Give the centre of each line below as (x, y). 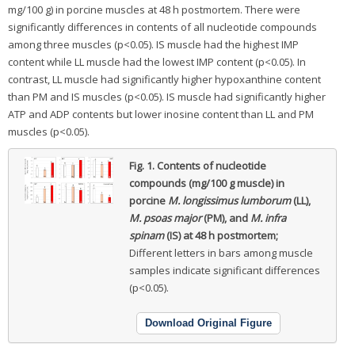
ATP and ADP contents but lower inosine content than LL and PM (161, 114)
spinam (146, 235)
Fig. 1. (143, 165)
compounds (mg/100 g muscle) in (206, 183)
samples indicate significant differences (224, 270)
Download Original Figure (208, 323)
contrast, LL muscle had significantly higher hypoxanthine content (164, 79)
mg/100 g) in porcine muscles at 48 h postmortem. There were (154, 9)
